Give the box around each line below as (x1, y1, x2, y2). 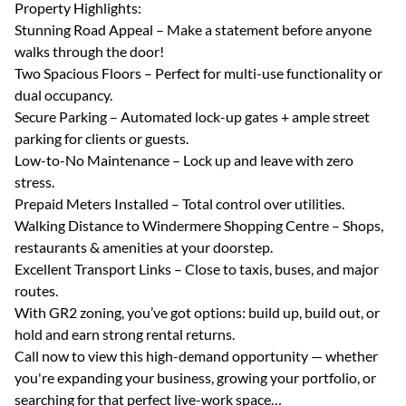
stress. (14, 173, 54, 190)
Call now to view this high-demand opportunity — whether (14, 347, 378, 364)
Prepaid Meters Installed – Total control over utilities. (14, 195, 344, 212)
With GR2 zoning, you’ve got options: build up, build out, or (14, 304, 380, 321)
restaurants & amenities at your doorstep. (14, 238, 273, 256)
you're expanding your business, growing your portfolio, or (14, 369, 376, 386)
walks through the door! (14, 43, 164, 60)
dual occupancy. (14, 86, 112, 103)
